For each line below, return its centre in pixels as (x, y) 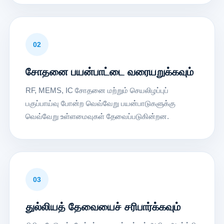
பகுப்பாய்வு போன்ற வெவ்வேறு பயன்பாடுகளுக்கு (100, 103)
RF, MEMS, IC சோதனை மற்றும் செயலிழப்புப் (97, 90)
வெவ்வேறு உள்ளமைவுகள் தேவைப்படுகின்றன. (97, 116)
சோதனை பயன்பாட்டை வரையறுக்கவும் (109, 71)
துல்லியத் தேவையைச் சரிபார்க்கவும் (103, 206)
